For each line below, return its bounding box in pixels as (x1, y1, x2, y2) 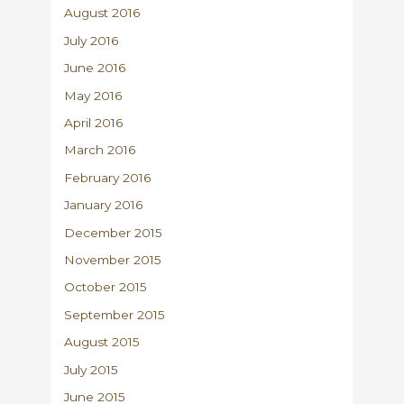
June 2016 (64, 60, 126, 76)
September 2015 (64, 307, 166, 322)
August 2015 (64, 335, 141, 350)
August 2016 (64, 5, 141, 21)
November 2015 (64, 252, 162, 267)
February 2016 (64, 170, 151, 185)
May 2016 (64, 87, 123, 103)
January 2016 (64, 197, 143, 213)
